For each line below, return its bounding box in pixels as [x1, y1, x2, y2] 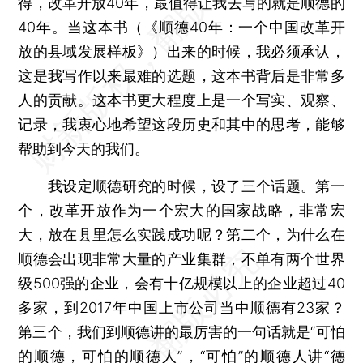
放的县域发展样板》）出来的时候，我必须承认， [18, 42, 345, 60]
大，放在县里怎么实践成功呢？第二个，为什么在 [18, 225, 345, 243]
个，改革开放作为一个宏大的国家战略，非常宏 [18, 201, 345, 219]
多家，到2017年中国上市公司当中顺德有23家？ [18, 298, 345, 316]
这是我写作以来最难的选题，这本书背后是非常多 [18, 66, 345, 84]
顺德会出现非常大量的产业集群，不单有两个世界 [18, 250, 345, 267]
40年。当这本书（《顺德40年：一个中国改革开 [18, 18, 345, 36]
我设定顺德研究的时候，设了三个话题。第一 [18, 177, 345, 194]
